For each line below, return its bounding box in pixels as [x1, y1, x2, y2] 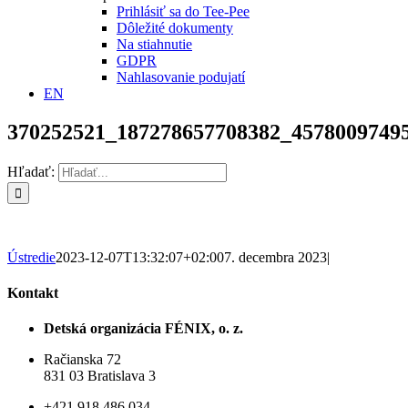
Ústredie [7, 249, 56, 265]
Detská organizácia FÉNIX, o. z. [44, 321, 243, 337]
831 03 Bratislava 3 [44, 368, 156, 384]
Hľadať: [7, 163, 55, 179]
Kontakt [7, 285, 58, 301]
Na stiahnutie [117, 36, 192, 52]
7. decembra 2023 [224, 249, 327, 265]
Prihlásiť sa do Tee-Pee [117, 4, 250, 19]
